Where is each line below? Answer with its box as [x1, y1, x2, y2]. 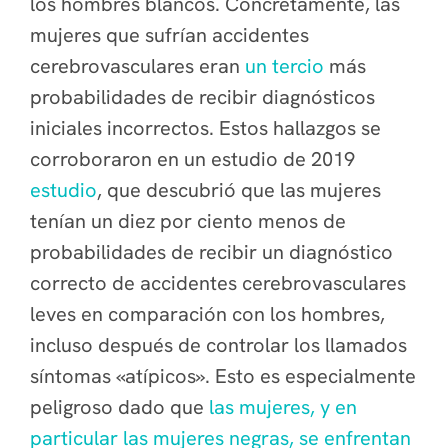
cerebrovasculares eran [30, 53, 245, 79]
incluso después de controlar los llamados [30, 332, 407, 358]
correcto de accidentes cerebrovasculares [30, 270, 406, 296]
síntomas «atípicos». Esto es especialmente [30, 363, 416, 389]
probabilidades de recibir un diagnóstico [30, 239, 393, 265]
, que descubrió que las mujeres [97, 177, 381, 203]
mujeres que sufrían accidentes [30, 22, 309, 48]
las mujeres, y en [209, 394, 357, 420]
